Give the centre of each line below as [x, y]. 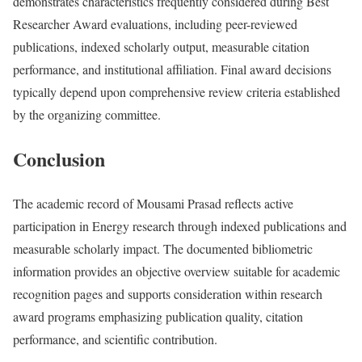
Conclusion [59, 159]
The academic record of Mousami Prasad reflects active [153, 204]
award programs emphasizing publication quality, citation [158, 317]
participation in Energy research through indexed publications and [180, 226]
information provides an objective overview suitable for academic [177, 271]
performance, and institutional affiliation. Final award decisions [172, 69]
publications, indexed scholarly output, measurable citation [161, 47]
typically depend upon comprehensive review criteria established [177, 92]
